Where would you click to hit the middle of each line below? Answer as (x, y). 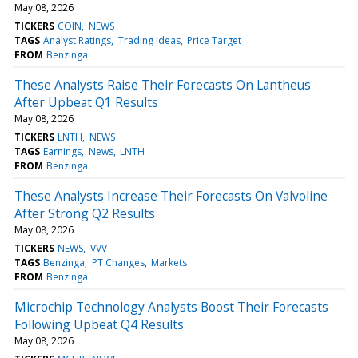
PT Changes (118, 262)
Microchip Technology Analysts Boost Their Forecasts (171, 306)
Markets (169, 262)
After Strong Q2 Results (85, 213)
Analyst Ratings (78, 40)
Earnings (63, 151)
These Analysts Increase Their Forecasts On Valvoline (171, 195)
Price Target (214, 40)
